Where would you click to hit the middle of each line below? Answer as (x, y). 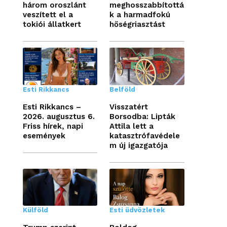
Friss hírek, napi (53, 126)
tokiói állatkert (52, 24)
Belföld (123, 89)
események (44, 136)
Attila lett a (132, 126)
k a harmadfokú (140, 14)
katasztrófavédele (145, 136)
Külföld (35, 210)
